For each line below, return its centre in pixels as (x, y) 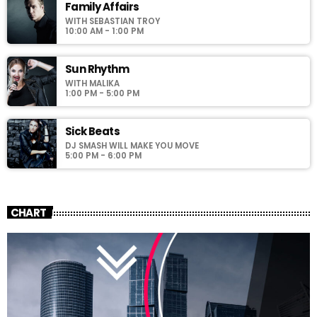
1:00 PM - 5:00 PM (102, 94)
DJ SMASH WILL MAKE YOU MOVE (132, 146)
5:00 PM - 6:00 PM (103, 156)
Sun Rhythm (97, 69)
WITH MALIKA (92, 84)
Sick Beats (92, 132)
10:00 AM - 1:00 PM (104, 31)
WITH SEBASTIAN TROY (113, 22)
